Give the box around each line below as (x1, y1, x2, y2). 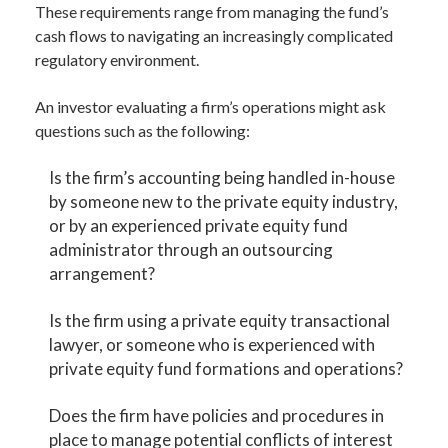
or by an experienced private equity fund (49, 215, 349, 236)
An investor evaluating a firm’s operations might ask (35, 97, 386, 116)
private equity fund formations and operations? (49, 358, 404, 379)
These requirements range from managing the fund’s (35, 2, 389, 21)
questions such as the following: (35, 121, 250, 140)
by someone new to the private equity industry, (49, 191, 399, 212)
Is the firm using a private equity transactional (49, 310, 391, 331)
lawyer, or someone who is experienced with (49, 334, 376, 355)
